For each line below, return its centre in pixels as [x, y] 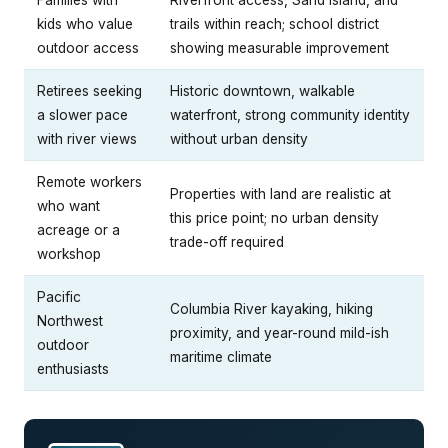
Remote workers [89, 181]
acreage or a [78, 229]
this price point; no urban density [274, 217]
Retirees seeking [89, 90]
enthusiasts [73, 368]
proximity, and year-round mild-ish [279, 332]
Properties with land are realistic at [280, 193]
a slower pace [82, 114]
